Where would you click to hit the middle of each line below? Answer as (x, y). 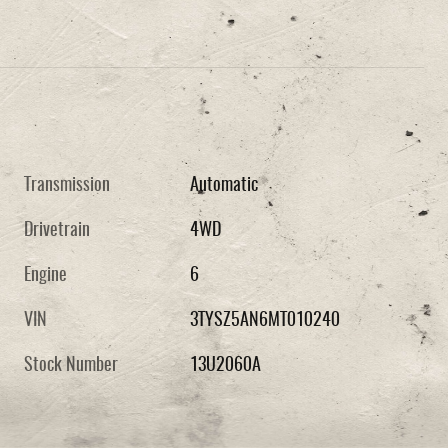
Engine (45, 275)
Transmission (67, 185)
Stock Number (71, 365)
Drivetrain (57, 230)
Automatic (224, 185)
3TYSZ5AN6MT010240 (265, 320)
